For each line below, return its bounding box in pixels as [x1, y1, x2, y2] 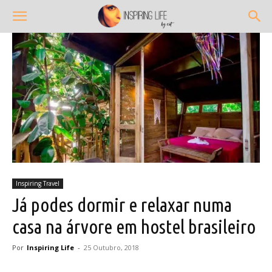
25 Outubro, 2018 [84, 242, 139, 252]
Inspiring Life [27, 242, 74, 252]
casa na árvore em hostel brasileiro [12, 215, 256, 237]
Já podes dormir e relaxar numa [12, 193, 232, 216]
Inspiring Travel [16, 178, 59, 188]
